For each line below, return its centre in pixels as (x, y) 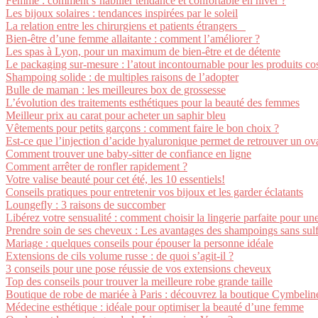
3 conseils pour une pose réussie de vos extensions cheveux (138, 269)
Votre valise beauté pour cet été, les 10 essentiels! (115, 179)
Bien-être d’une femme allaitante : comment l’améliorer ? (133, 39)
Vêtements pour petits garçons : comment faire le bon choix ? (142, 128)
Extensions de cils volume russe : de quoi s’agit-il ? (120, 256)
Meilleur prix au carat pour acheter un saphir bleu (116, 115)
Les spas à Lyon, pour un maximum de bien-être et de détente (143, 51)
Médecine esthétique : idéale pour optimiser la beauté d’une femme (155, 307)
